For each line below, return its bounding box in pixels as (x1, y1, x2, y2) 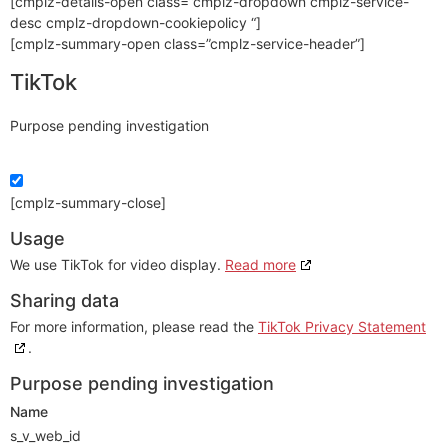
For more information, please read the (10, 318, 258, 336)
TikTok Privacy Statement (258, 318, 426, 336)
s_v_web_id (10, 427, 81, 445)
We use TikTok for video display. (10, 256, 225, 274)
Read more (225, 256, 296, 274)
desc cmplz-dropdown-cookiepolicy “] (10, 13, 261, 31)
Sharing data (10, 290, 119, 312)
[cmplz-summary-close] (10, 194, 166, 212)
